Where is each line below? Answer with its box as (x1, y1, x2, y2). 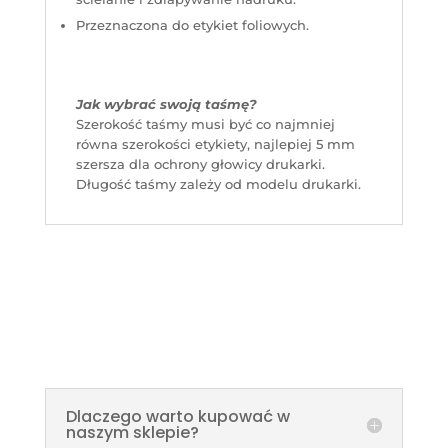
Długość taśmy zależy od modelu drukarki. (75, 176, 361, 193)
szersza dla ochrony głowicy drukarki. (75, 156, 325, 173)
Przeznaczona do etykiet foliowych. (75, 17, 309, 34)
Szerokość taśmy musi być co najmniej (75, 116, 335, 133)
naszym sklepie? (65, 421, 199, 445)
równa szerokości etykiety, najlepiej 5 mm (75, 136, 355, 153)
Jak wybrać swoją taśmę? (75, 96, 257, 113)
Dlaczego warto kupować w (65, 405, 290, 429)
